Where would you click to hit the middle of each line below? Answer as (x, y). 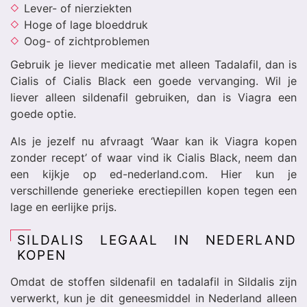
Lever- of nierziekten (78, 8)
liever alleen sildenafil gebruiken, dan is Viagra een (153, 97)
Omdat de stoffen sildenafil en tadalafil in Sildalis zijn (153, 282)
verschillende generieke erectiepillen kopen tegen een (153, 191)
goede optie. (43, 114)
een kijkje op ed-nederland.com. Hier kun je (153, 174)
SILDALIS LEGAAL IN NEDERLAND (157, 240)
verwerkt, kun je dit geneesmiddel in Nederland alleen (153, 298)
